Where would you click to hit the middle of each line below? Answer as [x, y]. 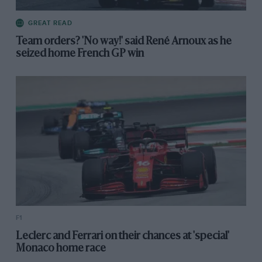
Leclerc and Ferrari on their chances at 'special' [122, 237]
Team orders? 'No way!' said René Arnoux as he [123, 41]
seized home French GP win [80, 54]
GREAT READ [50, 23]
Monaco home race [61, 249]
